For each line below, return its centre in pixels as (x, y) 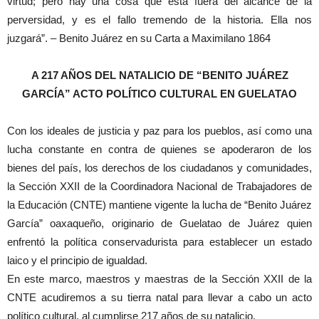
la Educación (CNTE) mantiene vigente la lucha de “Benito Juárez (159, 204)
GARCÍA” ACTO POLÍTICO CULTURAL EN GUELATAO (159, 93)
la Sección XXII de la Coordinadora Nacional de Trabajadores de (159, 186)
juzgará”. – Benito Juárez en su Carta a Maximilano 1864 (139, 38)
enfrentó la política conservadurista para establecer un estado (159, 241)
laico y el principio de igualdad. (77, 260)
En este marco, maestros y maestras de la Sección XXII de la (159, 278)
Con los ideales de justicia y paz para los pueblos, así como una (159, 130)
